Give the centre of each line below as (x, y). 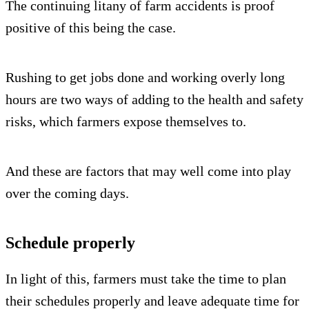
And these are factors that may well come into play (148, 171)
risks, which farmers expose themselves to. (126, 121)
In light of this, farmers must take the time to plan (146, 278)
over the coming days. (67, 193)
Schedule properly (70, 242)
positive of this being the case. (91, 27)
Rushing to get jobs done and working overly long (145, 77)
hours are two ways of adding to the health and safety (154, 99)
